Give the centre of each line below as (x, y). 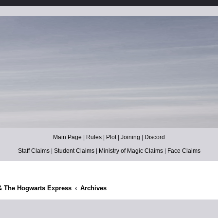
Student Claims (74, 151)
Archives (93, 188)
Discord (155, 137)
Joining (130, 137)
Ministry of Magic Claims (131, 151)
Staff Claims (34, 151)
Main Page (67, 137)
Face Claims (184, 151)
